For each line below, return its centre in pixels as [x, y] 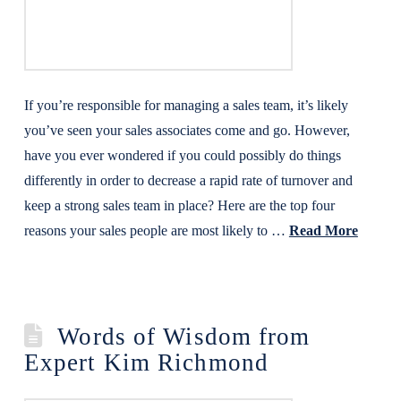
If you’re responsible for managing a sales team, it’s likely [186, 105]
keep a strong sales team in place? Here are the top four [179, 205]
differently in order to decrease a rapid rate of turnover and [188, 180]
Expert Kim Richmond [146, 363]
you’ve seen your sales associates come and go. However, [187, 130]
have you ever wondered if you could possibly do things [182, 155]
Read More [323, 230]
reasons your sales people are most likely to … [156, 230]
